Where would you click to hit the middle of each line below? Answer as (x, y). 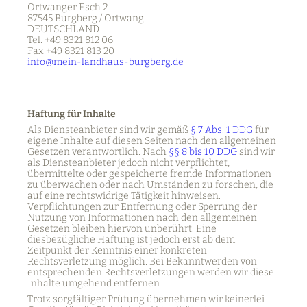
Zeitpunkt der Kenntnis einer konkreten (117, 250)
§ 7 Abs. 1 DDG (222, 130)
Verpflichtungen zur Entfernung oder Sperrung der (142, 206)
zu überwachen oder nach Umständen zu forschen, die (150, 184)
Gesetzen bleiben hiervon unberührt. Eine (122, 228)
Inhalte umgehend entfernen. (95, 283)
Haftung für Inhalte (72, 114)
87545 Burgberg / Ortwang (86, 18)
